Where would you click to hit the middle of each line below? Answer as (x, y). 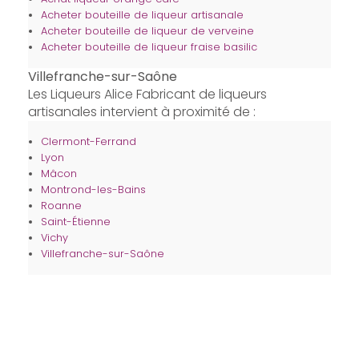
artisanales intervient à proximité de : (141, 112)
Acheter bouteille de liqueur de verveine (147, 31)
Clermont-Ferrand (88, 142)
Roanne (61, 206)
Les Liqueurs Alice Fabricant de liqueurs (147, 95)
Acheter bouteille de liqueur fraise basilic (149, 47)
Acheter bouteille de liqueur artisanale (142, 15)
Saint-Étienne (75, 222)
